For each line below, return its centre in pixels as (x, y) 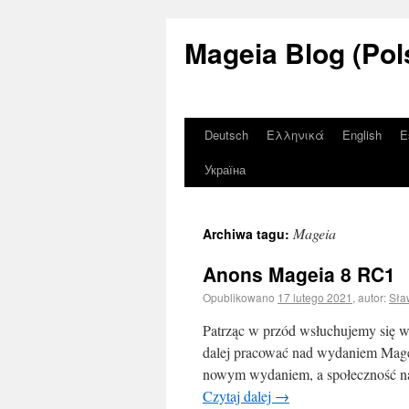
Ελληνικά (295, 135)
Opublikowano (239, 297)
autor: (372, 297)
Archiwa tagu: (248, 234)
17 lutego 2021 (315, 297)
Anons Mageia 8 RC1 (299, 274)
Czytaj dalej (239, 396)
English (362, 135)
